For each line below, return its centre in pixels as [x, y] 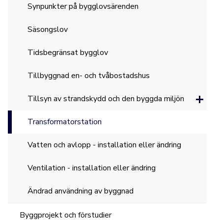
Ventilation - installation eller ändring [92, 168]
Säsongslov [48, 29]
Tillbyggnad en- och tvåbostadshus [89, 76]
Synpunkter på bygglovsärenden [83, 6]
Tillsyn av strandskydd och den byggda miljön [106, 99]
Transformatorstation [65, 122]
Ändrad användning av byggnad [81, 191]
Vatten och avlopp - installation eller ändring [105, 145]
